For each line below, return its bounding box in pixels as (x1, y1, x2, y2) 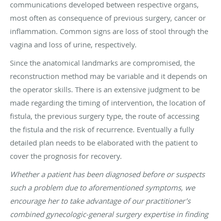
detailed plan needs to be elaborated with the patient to (10, 138, 198, 148)
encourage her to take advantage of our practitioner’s (10, 196, 190, 206)
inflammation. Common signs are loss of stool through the (10, 26, 208, 37)
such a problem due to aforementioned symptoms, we (10, 183, 195, 193)
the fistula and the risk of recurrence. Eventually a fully (10, 124, 194, 135)
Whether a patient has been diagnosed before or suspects (10, 169, 205, 180)
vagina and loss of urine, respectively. (10, 39, 137, 50)
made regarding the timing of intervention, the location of (10, 98, 205, 108)
